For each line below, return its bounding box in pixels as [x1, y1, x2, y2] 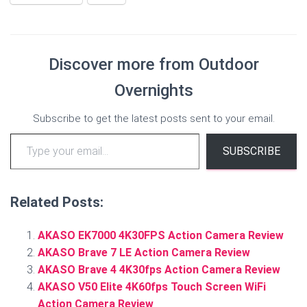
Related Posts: [10, 194, 103, 211]
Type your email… [10, 126, 45, 140]
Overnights [114, 81, 193, 101]
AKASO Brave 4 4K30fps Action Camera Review [38, 263, 280, 277]
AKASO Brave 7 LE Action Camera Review [38, 246, 250, 260]
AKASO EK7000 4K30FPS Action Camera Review [38, 229, 284, 243]
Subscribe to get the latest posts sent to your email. [32, 112, 275, 125]
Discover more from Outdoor [48, 55, 259, 75]
